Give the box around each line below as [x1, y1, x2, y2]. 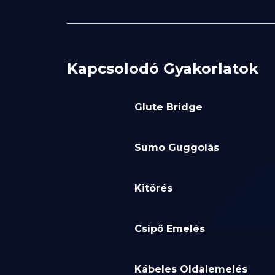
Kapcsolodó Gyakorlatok [66, 60, 258, 78]
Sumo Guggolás [134, 142, 219, 154]
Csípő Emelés [134, 223, 205, 235]
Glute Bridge [134, 101, 203, 114]
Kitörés [134, 182, 172, 195]
